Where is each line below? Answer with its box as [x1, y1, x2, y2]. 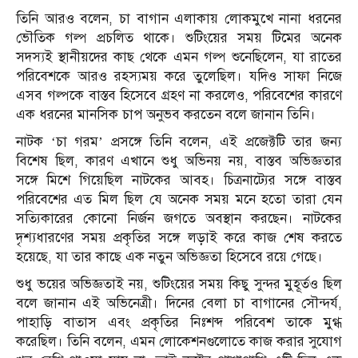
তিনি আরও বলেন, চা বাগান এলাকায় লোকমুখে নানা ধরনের [16, 10, 342, 27]
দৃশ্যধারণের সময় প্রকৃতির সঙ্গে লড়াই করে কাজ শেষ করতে [16, 229, 342, 246]
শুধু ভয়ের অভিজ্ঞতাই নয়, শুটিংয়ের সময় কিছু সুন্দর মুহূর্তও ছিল [16, 275, 342, 292]
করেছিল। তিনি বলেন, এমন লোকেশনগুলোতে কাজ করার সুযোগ [16, 332, 342, 350]
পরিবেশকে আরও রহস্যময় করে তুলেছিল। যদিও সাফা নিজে [16, 67, 342, 85]
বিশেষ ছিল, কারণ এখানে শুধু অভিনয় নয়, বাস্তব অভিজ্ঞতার [16, 152, 342, 169]
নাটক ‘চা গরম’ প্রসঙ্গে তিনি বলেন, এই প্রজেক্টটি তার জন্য [16, 133, 342, 150]
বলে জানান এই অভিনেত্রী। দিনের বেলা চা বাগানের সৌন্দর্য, [16, 294, 342, 312]
